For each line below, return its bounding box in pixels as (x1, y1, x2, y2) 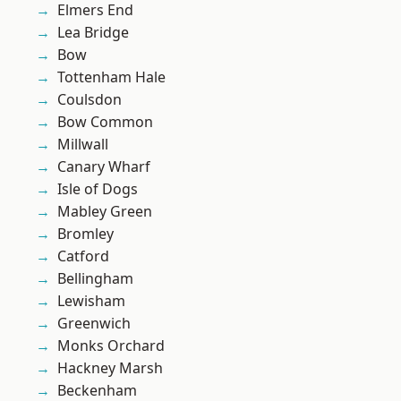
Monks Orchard (57, 336, 165, 356)
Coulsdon (57, 90, 122, 110)
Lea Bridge (57, 22, 129, 43)
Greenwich (57, 313, 131, 334)
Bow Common (57, 112, 153, 132)
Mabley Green (57, 201, 152, 222)
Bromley (57, 224, 114, 244)
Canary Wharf (57, 157, 150, 177)
